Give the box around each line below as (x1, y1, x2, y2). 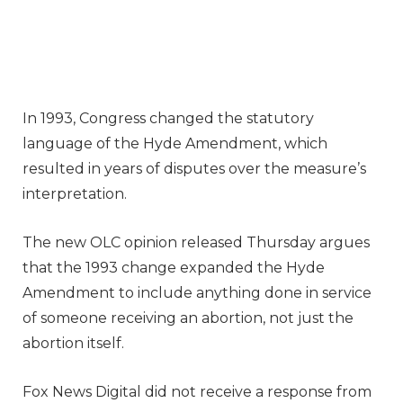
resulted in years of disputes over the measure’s (22, 159, 366, 177)
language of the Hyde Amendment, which (22, 134, 327, 152)
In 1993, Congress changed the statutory (22, 109, 314, 127)
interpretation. (22, 184, 130, 202)
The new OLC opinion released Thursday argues (22, 233, 370, 251)
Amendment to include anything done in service (22, 283, 372, 301)
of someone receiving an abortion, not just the (22, 309, 354, 327)
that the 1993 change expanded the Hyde (22, 258, 325, 276)
